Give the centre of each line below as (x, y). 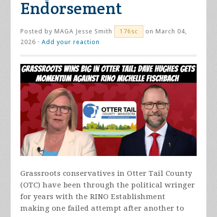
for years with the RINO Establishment (93, 197)
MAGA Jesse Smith (84, 31)
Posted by (38, 31)
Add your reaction (71, 42)
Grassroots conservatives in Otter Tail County (106, 174)
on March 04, (165, 31)
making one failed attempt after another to (102, 209)
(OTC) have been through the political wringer (108, 185)
